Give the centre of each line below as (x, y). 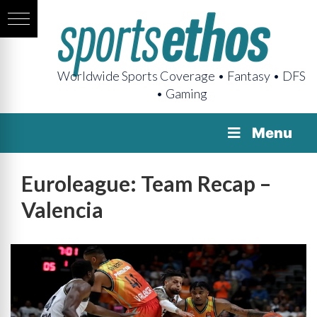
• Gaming (181, 93)
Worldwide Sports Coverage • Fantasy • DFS (181, 76)
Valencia (62, 209)
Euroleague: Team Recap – (146, 183)
